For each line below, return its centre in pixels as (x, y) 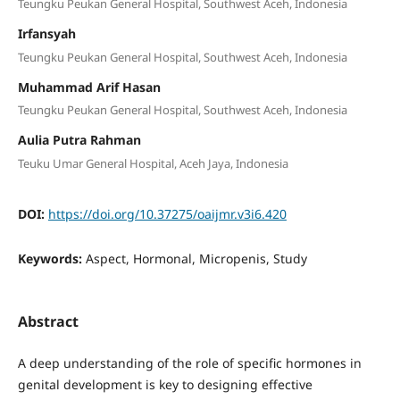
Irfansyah (46, 34)
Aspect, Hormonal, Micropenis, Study (196, 258)
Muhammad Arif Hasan (89, 87)
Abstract (48, 321)
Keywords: (51, 258)
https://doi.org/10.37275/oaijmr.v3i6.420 (167, 213)
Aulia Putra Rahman (79, 140)
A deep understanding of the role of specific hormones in (189, 362)
